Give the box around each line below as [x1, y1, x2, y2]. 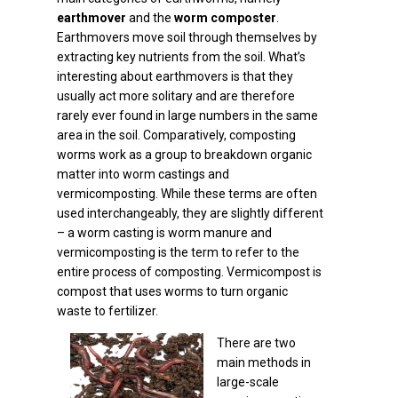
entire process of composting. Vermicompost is [57, 265, 322, 279]
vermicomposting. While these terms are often [57, 187, 317, 201]
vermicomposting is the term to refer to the [57, 245, 299, 259]
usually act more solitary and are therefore [57, 89, 295, 103]
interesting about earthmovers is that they [57, 69, 293, 84]
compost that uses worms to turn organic [57, 284, 288, 298]
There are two [217, 336, 296, 350]
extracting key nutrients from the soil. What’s [57, 50, 306, 64]
